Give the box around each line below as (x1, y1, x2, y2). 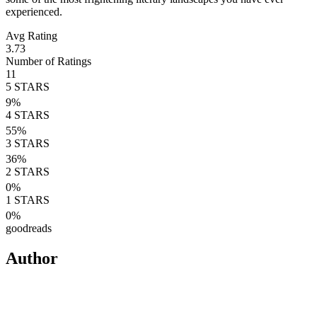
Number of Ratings (6, 55, 91, 67)
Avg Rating (6, 30, 57, 42)
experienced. (6, 6, 62, 18)
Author (6, 248, 58, 267)
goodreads (6, 222, 52, 234)
